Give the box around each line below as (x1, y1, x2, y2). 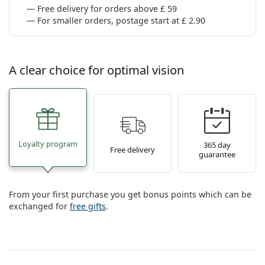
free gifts (70, 201, 106, 212)
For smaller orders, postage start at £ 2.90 (37, 15, 206, 27)
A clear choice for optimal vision (9, 62, 185, 79)
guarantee (199, 148, 235, 160)
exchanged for (9, 201, 70, 212)
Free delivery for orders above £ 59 (37, 3, 177, 15)
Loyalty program (18, 138, 77, 149)
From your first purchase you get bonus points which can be (9, 189, 251, 201)
